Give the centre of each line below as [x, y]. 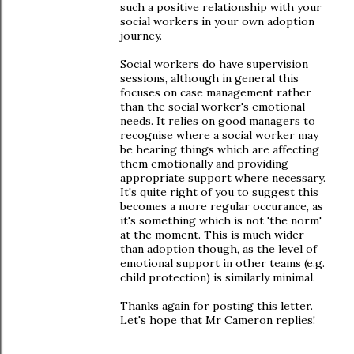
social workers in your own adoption [217, 21]
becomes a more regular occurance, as [222, 206]
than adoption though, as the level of [218, 249]
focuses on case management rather [216, 92]
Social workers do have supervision [214, 64]
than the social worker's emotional [213, 107]
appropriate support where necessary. [223, 178]
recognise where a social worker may [219, 135]
